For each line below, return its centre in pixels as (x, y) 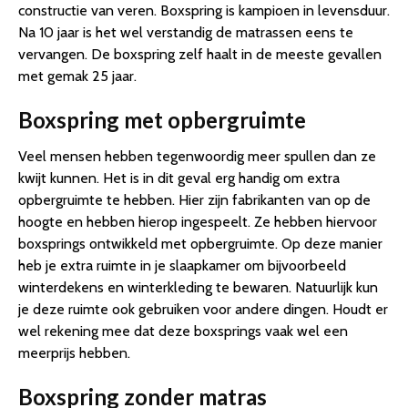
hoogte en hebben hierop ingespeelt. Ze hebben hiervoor (198, 222)
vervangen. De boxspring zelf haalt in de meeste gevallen (200, 55)
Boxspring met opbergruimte (162, 120)
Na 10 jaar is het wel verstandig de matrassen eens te (186, 33)
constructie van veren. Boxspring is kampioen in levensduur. (204, 11)
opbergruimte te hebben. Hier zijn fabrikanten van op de (194, 200)
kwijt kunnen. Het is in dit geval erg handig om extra (179, 178)
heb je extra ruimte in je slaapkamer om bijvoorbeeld (182, 266)
